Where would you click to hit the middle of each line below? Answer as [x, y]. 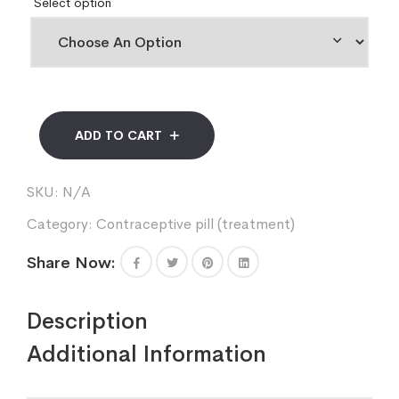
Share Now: [71, 262]
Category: [61, 224]
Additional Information [147, 354]
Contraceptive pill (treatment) [195, 224]
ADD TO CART [118, 135]
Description [87, 321]
